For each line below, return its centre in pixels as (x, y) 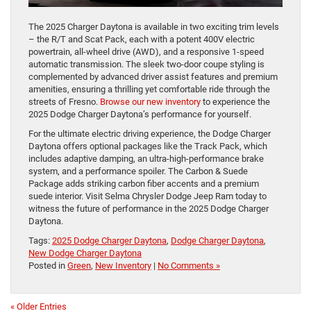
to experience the (235, 101)
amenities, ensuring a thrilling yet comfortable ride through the (149, 89)
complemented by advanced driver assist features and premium (153, 76)
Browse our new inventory (150, 101)
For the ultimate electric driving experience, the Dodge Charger (150, 133)
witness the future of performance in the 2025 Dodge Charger (149, 208)
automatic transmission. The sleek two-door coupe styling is (146, 64)
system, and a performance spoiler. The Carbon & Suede (138, 171)
